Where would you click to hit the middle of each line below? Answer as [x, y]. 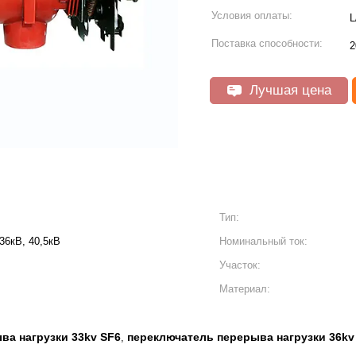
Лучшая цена [288, 90]
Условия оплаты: [252, 15]
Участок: [240, 265]
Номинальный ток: [263, 241]
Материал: [245, 289]
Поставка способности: [267, 43]
